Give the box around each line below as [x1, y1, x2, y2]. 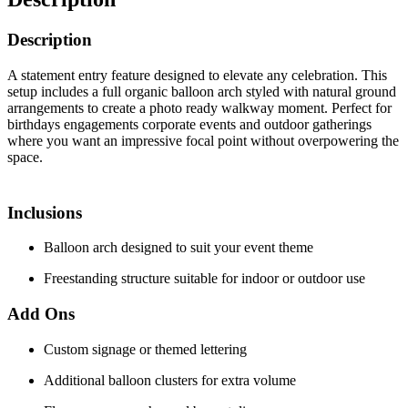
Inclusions [7, 202, 82, 222]
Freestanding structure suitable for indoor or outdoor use [44, 270, 365, 287]
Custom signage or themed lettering [44, 341, 247, 357]
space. [7, 148, 43, 165]
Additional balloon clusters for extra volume [44, 372, 296, 388]
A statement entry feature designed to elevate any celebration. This [7, 66, 387, 83]
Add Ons [7, 304, 75, 324]
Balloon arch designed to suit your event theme [44, 240, 313, 256]
